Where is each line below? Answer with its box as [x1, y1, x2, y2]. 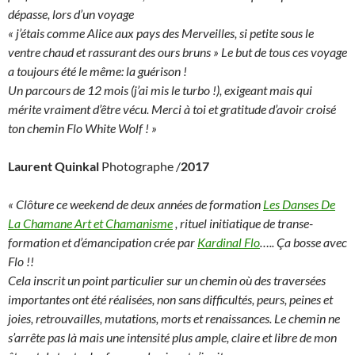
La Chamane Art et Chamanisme [8, 216, 173, 231]
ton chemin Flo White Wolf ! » [8, 120, 157, 136]
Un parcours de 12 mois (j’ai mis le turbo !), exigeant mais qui [8, 82, 312, 97]
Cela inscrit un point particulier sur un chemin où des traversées [8, 273, 326, 288]
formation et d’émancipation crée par [8, 235, 197, 250]
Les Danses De [263, 197, 335, 212]
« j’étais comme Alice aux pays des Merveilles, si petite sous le [8, 25, 314, 40]
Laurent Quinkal [8, 158, 99, 174]
